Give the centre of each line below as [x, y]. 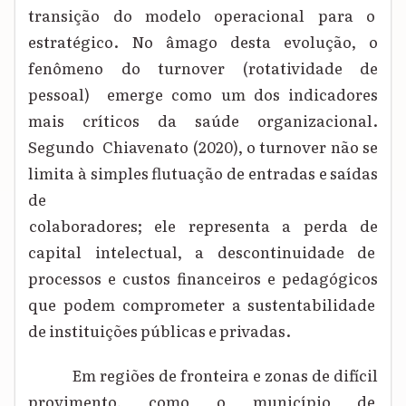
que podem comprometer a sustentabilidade [203, 304]
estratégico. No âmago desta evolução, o [203, 41]
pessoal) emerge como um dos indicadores [203, 93]
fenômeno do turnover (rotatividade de [203, 67]
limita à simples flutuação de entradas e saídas [203, 172]
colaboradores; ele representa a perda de [203, 225]
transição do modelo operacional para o [203, 14]
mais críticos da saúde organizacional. [203, 120]
